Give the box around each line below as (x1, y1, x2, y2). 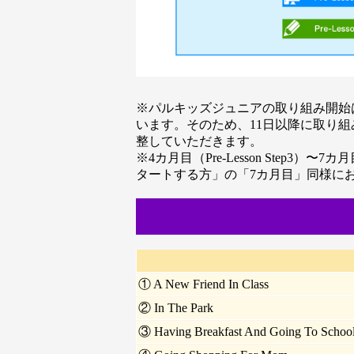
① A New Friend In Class (138, 277, 269, 292)
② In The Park (138, 301, 213, 315)
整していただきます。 (136, 134, 262, 148)
